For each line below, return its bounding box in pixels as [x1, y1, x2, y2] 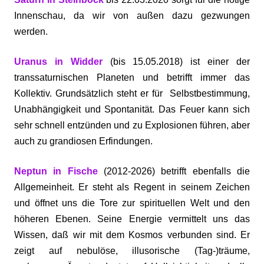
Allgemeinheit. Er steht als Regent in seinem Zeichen [14, 182, 250, 192]
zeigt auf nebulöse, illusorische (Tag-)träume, [14, 246, 250, 256]
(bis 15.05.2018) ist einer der [102, 57, 250, 67]
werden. [14, 27, 48, 37]
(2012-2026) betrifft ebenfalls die [97, 166, 250, 176]
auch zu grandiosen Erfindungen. [14, 136, 153, 146]
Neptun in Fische [14, 166, 98, 176]
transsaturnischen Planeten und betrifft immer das [14, 72, 250, 82]
